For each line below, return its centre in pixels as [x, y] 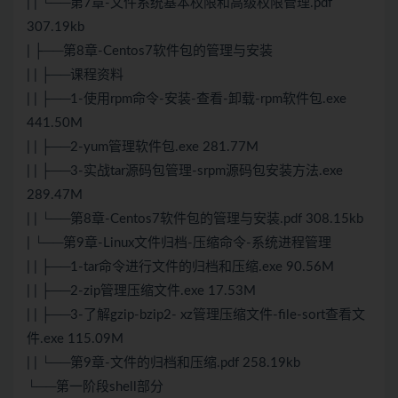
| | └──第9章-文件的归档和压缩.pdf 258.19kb [163, 363]
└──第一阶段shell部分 [95, 387]
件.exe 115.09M [75, 339]
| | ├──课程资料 [75, 76]
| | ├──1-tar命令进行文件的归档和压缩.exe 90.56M [180, 267]
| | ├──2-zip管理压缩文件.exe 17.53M [141, 291]
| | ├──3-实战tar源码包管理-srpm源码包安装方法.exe [185, 171]
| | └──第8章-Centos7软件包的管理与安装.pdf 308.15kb [195, 219]
